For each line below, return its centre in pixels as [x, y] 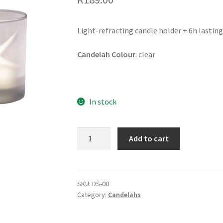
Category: [92, 194]
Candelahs [124, 194]
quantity [91, 170]
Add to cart [149, 138]
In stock [103, 102]
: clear [145, 54]
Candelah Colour [106, 54]
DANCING [93, 133]
